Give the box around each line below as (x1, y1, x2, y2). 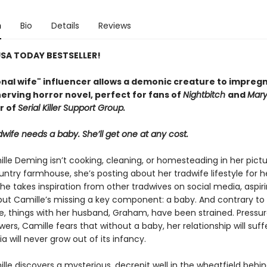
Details (51, 20, 79, 32)
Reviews (98, 20, 131, 32)
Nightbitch (182, 89, 228, 101)
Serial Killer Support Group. (17, 102, 125, 114)
